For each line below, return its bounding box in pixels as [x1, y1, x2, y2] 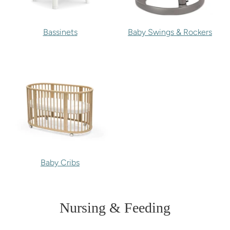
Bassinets [43, 27, 78, 37]
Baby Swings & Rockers [128, 27, 212, 37]
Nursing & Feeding [60, 200, 170, 216]
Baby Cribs [41, 158, 80, 168]
